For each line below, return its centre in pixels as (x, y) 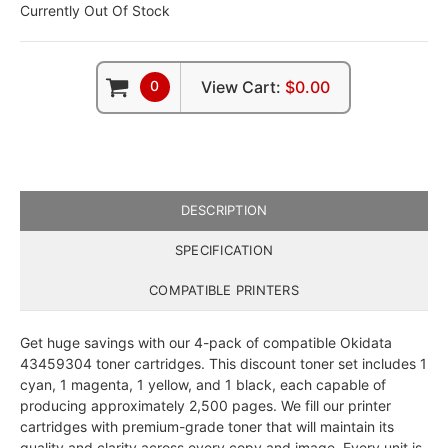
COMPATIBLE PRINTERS (224, 289)
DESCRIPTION (224, 210)
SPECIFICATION (224, 249)
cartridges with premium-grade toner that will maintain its (206, 427)
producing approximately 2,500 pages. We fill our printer (205, 406)
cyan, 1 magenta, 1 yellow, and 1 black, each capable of (202, 385)
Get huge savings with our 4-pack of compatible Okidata (205, 343)
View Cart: (241, 87)
